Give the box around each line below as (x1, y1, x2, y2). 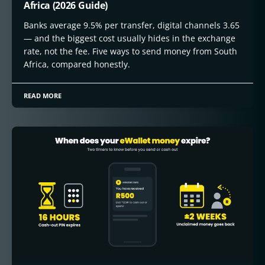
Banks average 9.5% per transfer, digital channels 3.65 (24, 19, 240, 31)
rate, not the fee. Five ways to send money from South (24, 45, 237, 57)
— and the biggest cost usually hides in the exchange (24, 32, 235, 44)
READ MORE (24, 91, 62, 100)
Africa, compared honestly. (24, 58, 130, 70)
